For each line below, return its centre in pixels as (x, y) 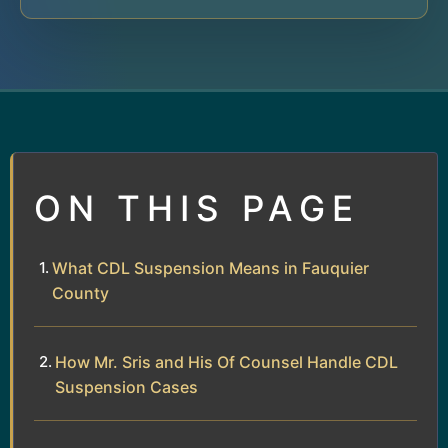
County (80, 292)
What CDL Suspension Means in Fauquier (210, 267)
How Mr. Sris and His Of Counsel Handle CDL (226, 361)
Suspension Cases (126, 386)
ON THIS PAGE (197, 207)
